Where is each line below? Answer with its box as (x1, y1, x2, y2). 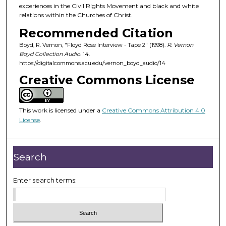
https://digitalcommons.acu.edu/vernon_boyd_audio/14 (19, 59, 165, 67)
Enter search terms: (13, 176, 77, 184)
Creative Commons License (19, 73, 195, 88)
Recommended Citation (19, 25, 173, 40)
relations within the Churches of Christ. (19, 11, 133, 19)
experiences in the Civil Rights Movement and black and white (19, 2, 199, 10)
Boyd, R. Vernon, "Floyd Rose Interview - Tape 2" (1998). (19, 41, 167, 48)
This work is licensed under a (19, 106, 102, 115)
